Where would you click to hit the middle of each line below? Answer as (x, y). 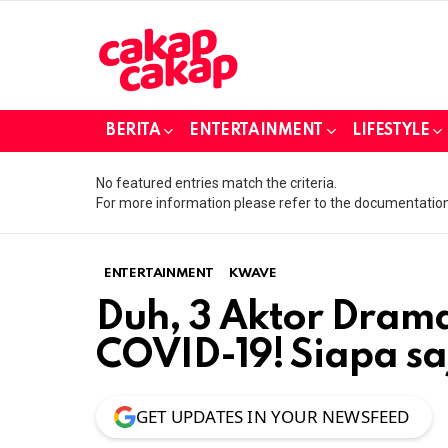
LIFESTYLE (391, 130)
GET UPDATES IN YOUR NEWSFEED (273, 416)
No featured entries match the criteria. (216, 182)
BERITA (133, 130)
